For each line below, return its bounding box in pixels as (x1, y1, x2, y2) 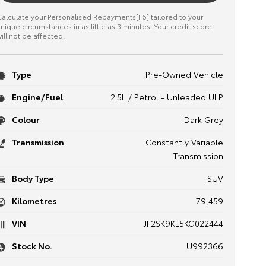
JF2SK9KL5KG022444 (143, 217, 223, 229)
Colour (9, 113, 40, 125)
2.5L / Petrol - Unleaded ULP (110, 91, 223, 103)
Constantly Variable (145, 136, 223, 148)
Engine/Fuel (9, 91, 63, 103)
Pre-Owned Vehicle (145, 68, 223, 80)
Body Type (9, 172, 54, 184)
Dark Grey (183, 113, 223, 125)
